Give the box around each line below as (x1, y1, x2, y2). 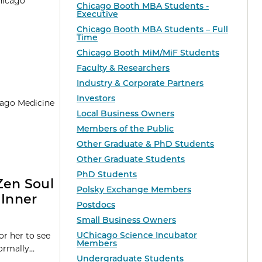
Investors (77, 93, 115, 104)
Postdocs (77, 199, 115, 211)
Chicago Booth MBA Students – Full (77, 24, 228, 35)
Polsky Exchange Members (77, 184, 191, 195)
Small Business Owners (77, 215, 176, 226)
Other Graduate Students (77, 154, 185, 165)
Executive (77, 9, 118, 20)
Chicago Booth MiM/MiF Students (77, 47, 219, 58)
